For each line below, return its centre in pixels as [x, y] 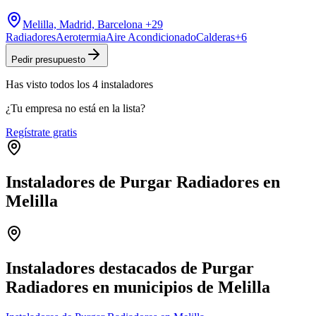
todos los [70, 84]
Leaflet [217, 219]
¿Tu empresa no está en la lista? [75, 108]
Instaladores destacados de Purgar [130, 268]
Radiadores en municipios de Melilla [138, 287]
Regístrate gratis [41, 132]
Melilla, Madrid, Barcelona [83, 24]
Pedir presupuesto [48, 59]
